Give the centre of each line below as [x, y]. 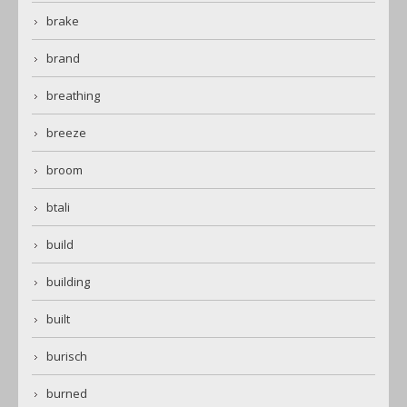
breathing [73, 96]
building [68, 282]
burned [67, 394]
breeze [66, 133]
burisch [67, 357]
